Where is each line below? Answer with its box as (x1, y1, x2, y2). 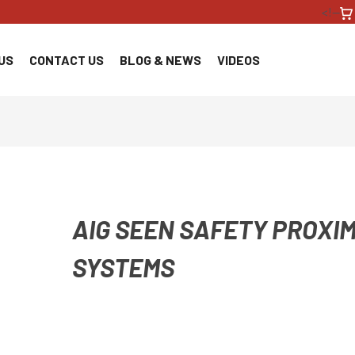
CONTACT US (29, 52, 104, 67)
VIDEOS (217, 52, 260, 67)
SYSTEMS (71, 251, 174, 282)
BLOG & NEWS (120, 52, 201, 67)
